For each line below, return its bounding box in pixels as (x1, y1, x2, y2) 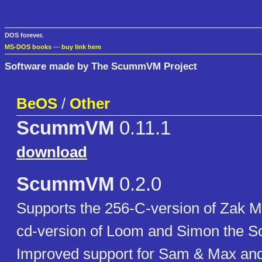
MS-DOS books (5, 43, 51, 51)
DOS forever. (5, 32, 43, 39)
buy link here (61, 43, 101, 51)
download (16, 143, 87, 161)
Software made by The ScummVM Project (5, 60, 197, 72)
